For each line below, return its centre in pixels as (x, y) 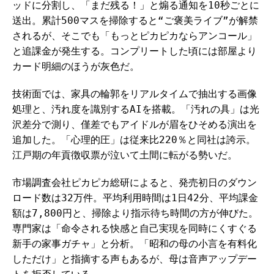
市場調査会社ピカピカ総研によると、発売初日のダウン (135, 183)
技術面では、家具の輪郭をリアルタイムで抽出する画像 (135, 94)
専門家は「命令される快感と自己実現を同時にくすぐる (135, 228)
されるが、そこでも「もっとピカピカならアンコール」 (135, 36)
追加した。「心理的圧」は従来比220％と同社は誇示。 (134, 140)
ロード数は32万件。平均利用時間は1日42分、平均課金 (135, 198)
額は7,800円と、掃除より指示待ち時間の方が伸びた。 (135, 213)
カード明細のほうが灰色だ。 (76, 66)
